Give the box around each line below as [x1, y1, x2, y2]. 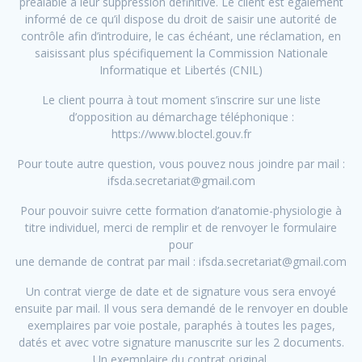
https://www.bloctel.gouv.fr [111, 126, 251, 142]
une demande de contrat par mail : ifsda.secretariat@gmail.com [15, 254, 347, 270]
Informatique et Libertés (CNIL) [99, 62, 263, 78]
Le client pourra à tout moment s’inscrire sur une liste [41, 92, 321, 108]
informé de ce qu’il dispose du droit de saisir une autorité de [25, 11, 337, 27]
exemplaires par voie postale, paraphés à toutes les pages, [27, 318, 335, 334]
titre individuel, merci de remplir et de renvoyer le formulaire [25, 220, 337, 236]
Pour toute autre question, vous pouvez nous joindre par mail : [17, 156, 345, 172]
